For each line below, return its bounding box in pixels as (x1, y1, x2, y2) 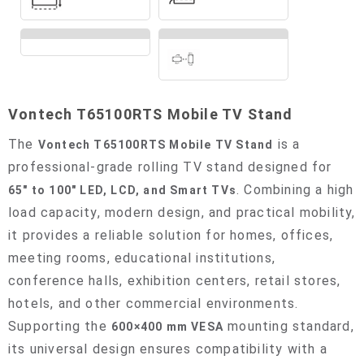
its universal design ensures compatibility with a (8, 341, 327, 357)
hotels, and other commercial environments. (8, 296, 299, 311)
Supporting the (8, 318, 111, 334)
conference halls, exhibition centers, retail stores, (8, 273, 341, 288)
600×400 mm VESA (111, 320, 223, 333)
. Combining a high (236, 182, 354, 197)
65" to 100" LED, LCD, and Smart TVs (8, 184, 236, 197)
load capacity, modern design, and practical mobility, (8, 205, 356, 220)
